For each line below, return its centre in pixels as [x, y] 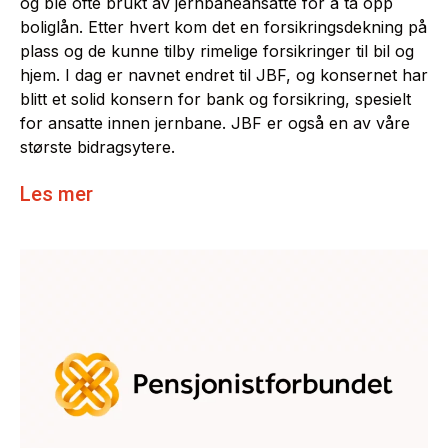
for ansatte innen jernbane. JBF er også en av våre [215, 123]
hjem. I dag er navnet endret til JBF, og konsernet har [224, 75]
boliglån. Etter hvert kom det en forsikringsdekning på [223, 27]
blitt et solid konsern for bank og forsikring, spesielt [215, 99]
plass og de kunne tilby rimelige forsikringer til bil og [217, 51]
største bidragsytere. [97, 147]
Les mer [56, 194]
